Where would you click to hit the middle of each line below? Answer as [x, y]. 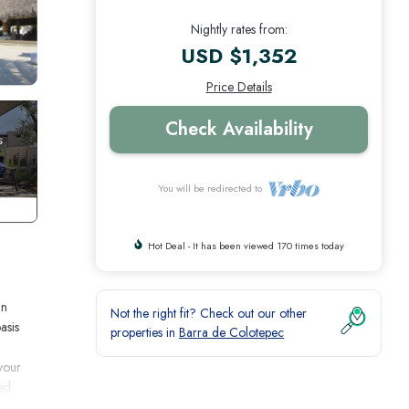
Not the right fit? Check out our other [209, 313]
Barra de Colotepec [231, 332]
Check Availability [239, 129]
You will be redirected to [213, 188]
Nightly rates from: [239, 29]
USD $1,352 [239, 55]
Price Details [239, 86]
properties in [145, 332]
